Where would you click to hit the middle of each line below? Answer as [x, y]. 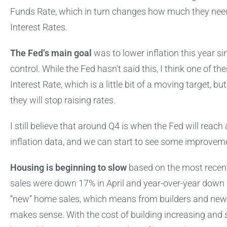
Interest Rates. [40, 28]
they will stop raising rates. [64, 101]
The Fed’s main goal [51, 53]
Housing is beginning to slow [68, 168]
